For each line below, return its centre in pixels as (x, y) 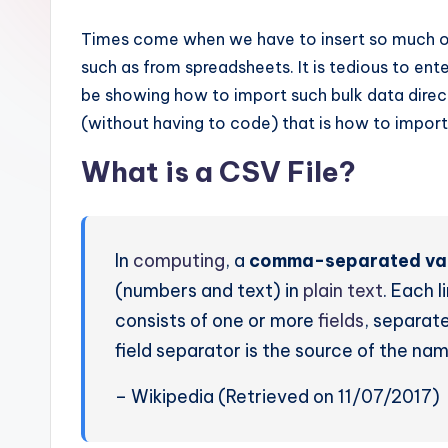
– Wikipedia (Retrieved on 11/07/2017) (277, 396)
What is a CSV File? (218, 171)
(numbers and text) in (209, 290)
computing (179, 260)
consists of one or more (216, 320)
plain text (343, 290)
